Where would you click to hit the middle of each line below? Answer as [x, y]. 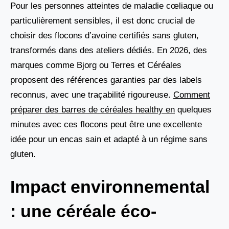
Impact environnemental [110, 187]
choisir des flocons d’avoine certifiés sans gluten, [105, 35]
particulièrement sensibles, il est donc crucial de [102, 20]
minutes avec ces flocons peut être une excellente [106, 124]
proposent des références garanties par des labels [106, 80]
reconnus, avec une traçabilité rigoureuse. [92, 95]
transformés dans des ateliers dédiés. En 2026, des [109, 50]
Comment [192, 95]
